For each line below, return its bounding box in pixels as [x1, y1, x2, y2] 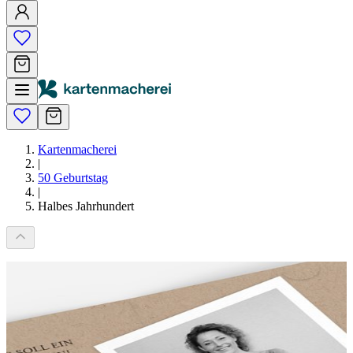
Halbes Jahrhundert [38, 199, 134, 213]
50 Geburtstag [38, 171, 108, 184]
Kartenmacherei [38, 143, 117, 156]
